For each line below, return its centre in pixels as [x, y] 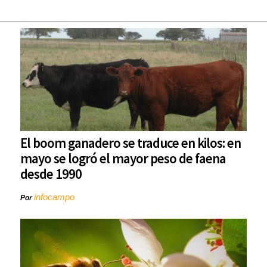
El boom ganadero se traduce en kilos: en [131, 143]
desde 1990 [51, 174]
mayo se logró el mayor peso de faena [123, 159]
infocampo [54, 197]
